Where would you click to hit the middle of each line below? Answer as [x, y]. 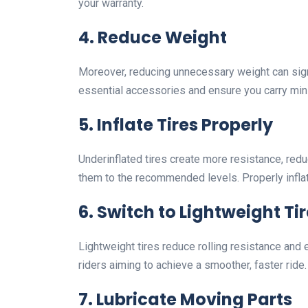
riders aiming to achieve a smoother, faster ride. [192, 265]
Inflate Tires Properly [185, 125]
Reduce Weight [162, 38]
